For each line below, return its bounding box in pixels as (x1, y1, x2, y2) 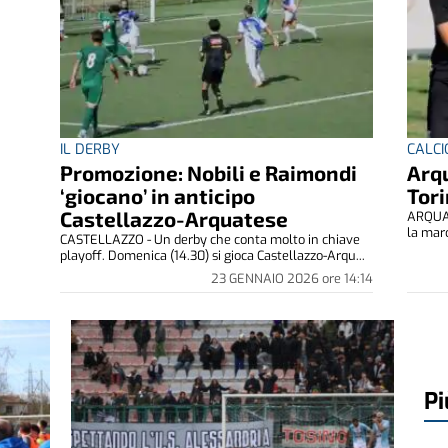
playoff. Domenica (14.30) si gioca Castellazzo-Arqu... (59, 246, 365, 264)
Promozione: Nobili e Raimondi (59, 159, 357, 185)
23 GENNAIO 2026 (211, 269, 323, 287)
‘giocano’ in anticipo (59, 182, 255, 208)
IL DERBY (59, 139, 120, 159)
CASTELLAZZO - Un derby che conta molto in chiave (59, 230, 360, 248)
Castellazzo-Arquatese (59, 205, 288, 231)
